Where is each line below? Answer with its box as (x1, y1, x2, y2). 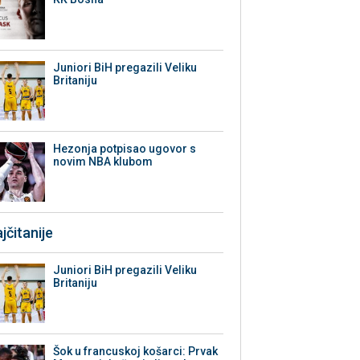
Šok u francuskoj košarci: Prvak (53, 345, 219, 358)
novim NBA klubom (53, 155, 153, 169)
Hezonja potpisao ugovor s (53, 142, 197, 156)
